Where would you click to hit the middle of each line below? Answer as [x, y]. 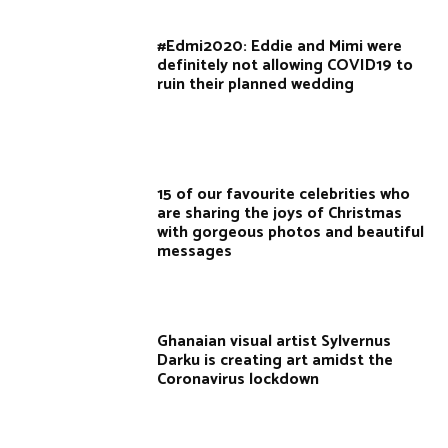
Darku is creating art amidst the [275, 360]
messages [195, 251]
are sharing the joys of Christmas [280, 213]
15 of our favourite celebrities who [284, 194]
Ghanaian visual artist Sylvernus [274, 341]
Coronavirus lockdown [238, 379]
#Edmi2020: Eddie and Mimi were [280, 47]
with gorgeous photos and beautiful [291, 232]
